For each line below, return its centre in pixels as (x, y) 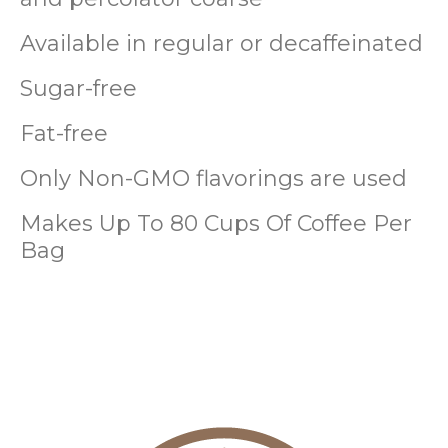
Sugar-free (78, 88)
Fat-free (64, 133)
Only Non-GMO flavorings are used (213, 178)
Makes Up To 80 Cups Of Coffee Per (216, 223)
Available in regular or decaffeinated (221, 43)
